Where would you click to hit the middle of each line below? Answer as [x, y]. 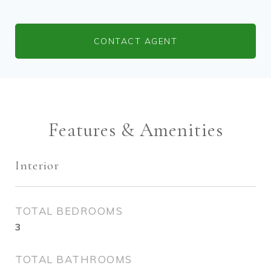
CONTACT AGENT [135, 41]
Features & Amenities [135, 130]
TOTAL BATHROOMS [74, 259]
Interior [37, 165]
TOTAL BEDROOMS [69, 211]
